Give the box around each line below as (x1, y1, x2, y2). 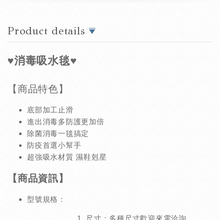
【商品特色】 (7, 83, 69, 95)
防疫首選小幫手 (27, 141, 82, 150)
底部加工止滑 (27, 106, 74, 114)
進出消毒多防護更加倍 (27, 117, 105, 126)
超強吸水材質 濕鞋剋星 (27, 153, 107, 162)
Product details (7, 25, 88, 38)
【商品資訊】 (7, 173, 69, 184)
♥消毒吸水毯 (7, 55, 70, 67)
